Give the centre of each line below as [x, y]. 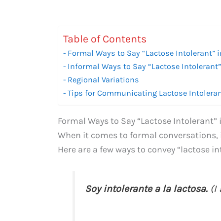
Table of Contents [105, 39]
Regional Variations [104, 79]
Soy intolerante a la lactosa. [146, 189]
